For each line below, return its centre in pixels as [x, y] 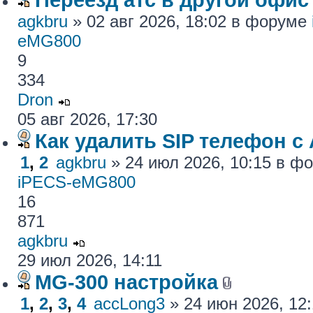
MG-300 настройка [126, 282]
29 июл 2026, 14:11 [90, 260]
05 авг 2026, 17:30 [87, 119]
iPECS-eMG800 [77, 182]
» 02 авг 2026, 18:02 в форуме [190, 21]
